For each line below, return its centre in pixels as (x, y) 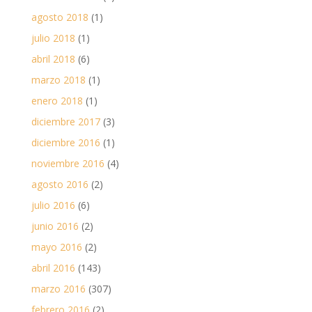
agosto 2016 (60, 184)
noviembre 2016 (68, 163)
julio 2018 (53, 38)
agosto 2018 (60, 17)
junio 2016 (55, 226)
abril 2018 (53, 58)
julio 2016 (53, 205)
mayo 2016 (56, 247)
